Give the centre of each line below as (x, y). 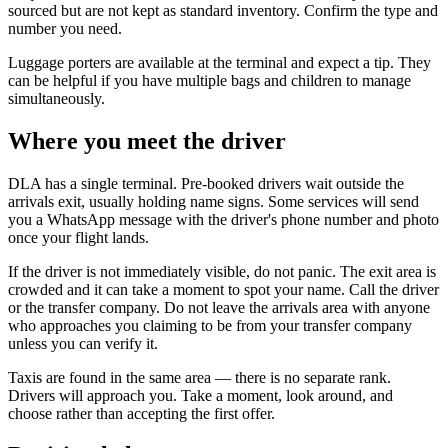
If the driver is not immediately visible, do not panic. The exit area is (222, 271)
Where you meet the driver (147, 140)
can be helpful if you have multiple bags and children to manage (209, 80)
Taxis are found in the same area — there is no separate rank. (199, 377)
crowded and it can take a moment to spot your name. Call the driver (223, 289)
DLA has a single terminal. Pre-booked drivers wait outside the (206, 183)
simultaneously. (56, 98)
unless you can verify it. (83, 343)
